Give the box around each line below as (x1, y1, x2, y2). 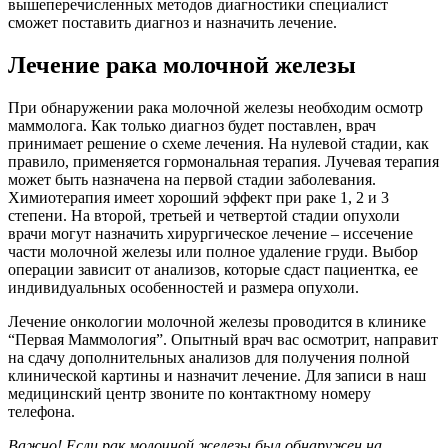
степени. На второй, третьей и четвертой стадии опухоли (8, 206, 400, 224)
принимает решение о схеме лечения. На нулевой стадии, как (8, 134, 429, 152)
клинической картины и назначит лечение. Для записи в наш (8, 366, 426, 384)
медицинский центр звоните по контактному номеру (8, 384, 371, 402)
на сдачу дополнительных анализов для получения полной (8, 348, 410, 366)
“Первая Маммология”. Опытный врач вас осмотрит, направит (8, 330, 438, 348)
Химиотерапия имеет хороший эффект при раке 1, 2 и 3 (8, 188, 389, 206)
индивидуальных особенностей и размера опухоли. (8, 278, 359, 296)
